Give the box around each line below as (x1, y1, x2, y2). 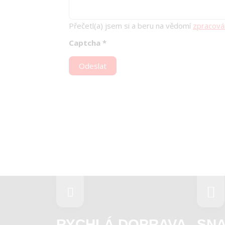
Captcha (69, 38, 100, 48)
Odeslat (79, 61, 106, 71)
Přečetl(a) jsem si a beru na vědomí (69, 21, 193, 31)
